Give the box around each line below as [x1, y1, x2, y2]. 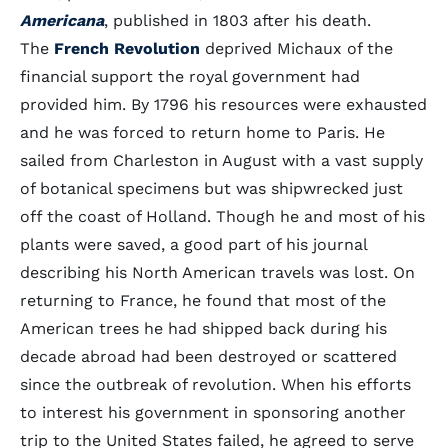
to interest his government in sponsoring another [20, 403, 406, 422]
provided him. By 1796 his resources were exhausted [20, 95, 427, 114]
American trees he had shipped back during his [20, 319, 387, 338]
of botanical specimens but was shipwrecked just [20, 179, 403, 198]
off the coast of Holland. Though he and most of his [20, 207, 425, 226]
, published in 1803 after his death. [104, 11, 371, 30]
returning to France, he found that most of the [20, 291, 386, 310]
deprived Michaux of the [200, 39, 393, 58]
